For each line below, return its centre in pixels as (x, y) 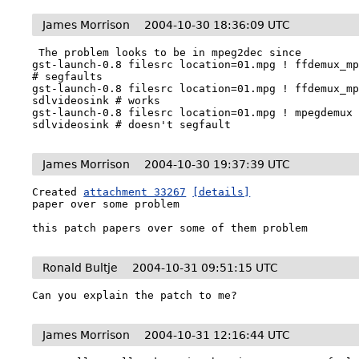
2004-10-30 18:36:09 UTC (218, 25)
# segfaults (68, 77)
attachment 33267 (135, 192)
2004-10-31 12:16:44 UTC (218, 335)
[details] (222, 192)
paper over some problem (106, 204)
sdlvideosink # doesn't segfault (132, 125)
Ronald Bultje (81, 268)
